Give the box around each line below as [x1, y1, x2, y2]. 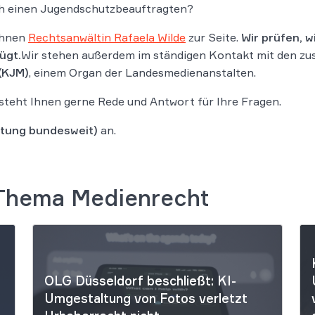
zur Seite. [186, 30, 241, 44]
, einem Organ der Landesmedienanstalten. [29, 65, 259, 79]
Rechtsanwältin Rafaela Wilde [28, 30, 186, 44]
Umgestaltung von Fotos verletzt [44, 290, 247, 307]
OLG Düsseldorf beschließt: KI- [44, 273, 236, 289]
